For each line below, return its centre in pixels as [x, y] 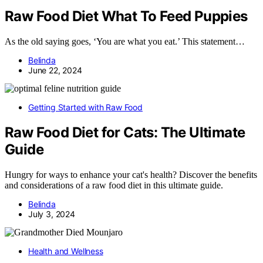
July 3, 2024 [52, 214]
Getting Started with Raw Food [85, 107]
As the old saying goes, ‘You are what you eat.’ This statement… [125, 42]
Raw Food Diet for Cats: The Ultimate [125, 132]
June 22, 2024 [55, 70]
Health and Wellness [66, 251]
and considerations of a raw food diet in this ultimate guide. [114, 185]
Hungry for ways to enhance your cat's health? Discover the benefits [131, 174]
